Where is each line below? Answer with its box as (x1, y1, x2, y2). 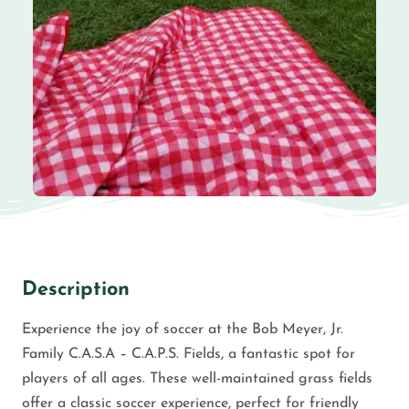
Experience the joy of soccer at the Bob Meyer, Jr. (22, 321, 343, 337)
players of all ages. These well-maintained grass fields (22, 371, 372, 386)
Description (22, 279, 130, 299)
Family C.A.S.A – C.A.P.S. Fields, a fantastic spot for (22, 346, 355, 362)
